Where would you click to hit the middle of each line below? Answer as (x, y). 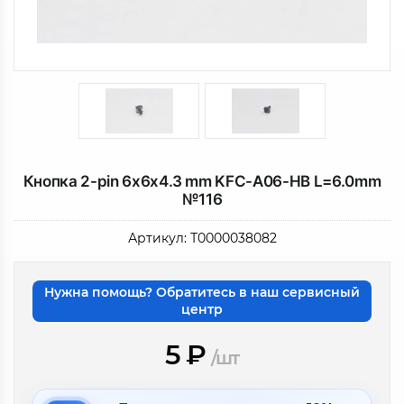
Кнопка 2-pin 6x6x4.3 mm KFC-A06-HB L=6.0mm (202, 181)
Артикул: (157, 238)
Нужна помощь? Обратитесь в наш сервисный (202, 292)
